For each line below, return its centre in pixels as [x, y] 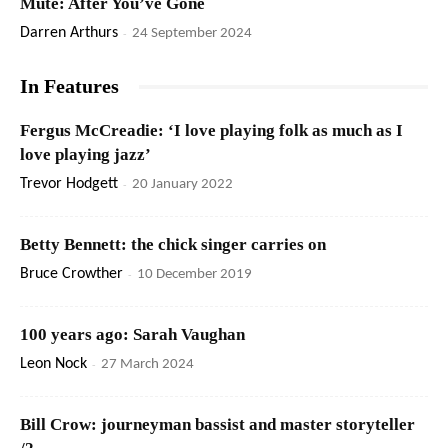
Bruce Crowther [71, 274]
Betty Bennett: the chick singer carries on [173, 245]
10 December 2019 [194, 275]
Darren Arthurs [69, 33]
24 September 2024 [192, 34]
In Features [69, 86]
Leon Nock [53, 364]
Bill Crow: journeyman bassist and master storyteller [217, 425]
